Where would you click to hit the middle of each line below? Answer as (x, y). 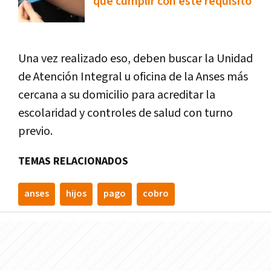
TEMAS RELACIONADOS (73, 162)
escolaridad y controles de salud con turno (126, 113)
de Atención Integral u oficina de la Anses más (133, 77)
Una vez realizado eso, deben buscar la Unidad (135, 59)
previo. (35, 132)
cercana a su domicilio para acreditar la (117, 95)
